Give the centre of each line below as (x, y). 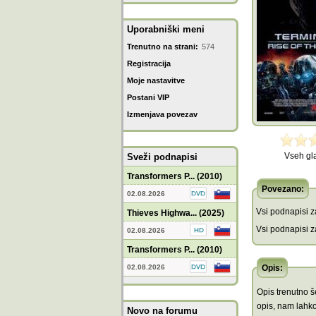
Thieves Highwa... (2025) (176, 213)
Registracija (149, 63)
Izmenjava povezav (162, 114)
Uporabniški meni (166, 29)
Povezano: (283, 189)
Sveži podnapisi (162, 157)
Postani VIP (148, 97)
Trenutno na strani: (163, 47)
